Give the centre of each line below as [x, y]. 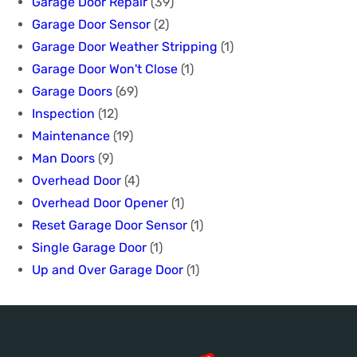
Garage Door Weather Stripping [125, 46]
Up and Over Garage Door [108, 269]
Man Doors [63, 158]
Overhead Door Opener [100, 202]
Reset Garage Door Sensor [110, 225]
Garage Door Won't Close [105, 69]
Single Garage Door [89, 247]
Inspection [63, 113]
